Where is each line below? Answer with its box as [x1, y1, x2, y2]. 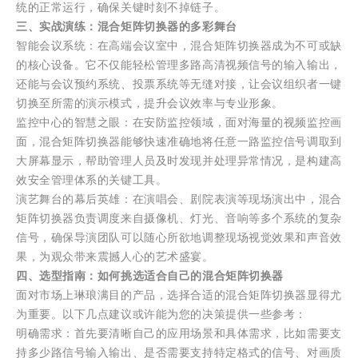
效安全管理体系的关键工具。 [16, 173, 168, 187]
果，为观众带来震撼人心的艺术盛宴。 [16, 250, 214, 264]
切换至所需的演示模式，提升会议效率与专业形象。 [16, 97, 284, 110]
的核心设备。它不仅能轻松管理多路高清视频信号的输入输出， [16, 58, 342, 72]
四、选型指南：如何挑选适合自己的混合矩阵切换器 [16, 269, 284, 283]
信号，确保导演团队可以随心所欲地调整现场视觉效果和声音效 [16, 231, 342, 245]
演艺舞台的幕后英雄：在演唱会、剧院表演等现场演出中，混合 [16, 193, 342, 206]
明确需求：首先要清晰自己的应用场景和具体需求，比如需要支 [16, 327, 342, 340]
